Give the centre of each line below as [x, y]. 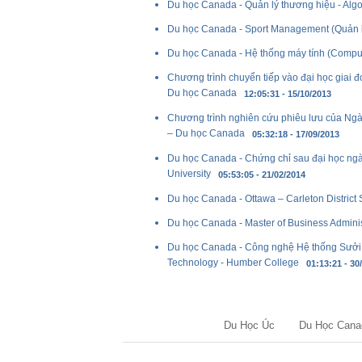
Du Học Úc [249, 325]
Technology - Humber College [233, 263]
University [189, 174]
